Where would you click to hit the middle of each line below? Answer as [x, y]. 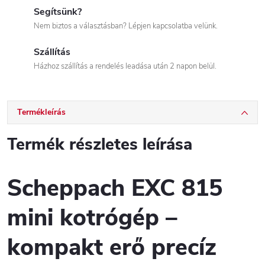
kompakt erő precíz [112, 248]
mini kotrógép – [92, 218]
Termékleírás [41, 112]
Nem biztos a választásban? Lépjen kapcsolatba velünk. [126, 26]
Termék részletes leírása [100, 144]
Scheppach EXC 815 [115, 189]
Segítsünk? [58, 12]
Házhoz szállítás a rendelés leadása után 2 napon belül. [125, 66]
